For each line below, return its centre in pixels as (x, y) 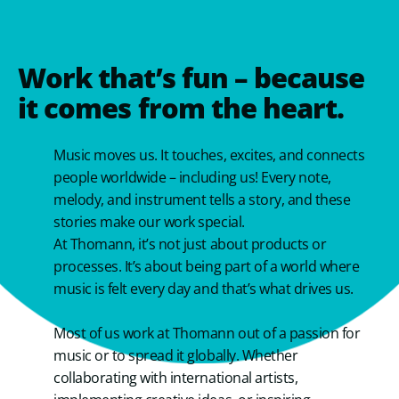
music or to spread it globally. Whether (176, 355)
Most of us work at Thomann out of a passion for (207, 333)
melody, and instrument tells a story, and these (202, 199)
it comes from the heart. (181, 107)
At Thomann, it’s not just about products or (190, 244)
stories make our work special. (149, 221)
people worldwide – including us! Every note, (192, 177)
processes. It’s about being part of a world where (207, 266)
